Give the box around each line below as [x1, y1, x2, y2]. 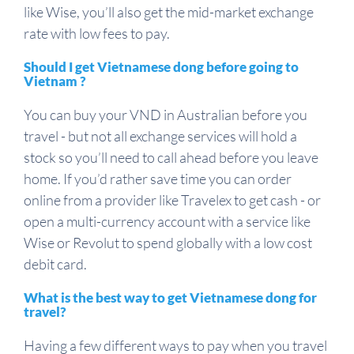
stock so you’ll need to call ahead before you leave [24, 149, 318, 167]
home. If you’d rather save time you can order [24, 170, 292, 188]
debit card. [24, 255, 87, 273]
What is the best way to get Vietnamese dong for [24, 289, 317, 307]
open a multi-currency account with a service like [24, 213, 311, 231]
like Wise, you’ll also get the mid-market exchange [24, 3, 314, 21]
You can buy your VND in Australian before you [24, 106, 307, 124]
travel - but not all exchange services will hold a [24, 127, 297, 145]
